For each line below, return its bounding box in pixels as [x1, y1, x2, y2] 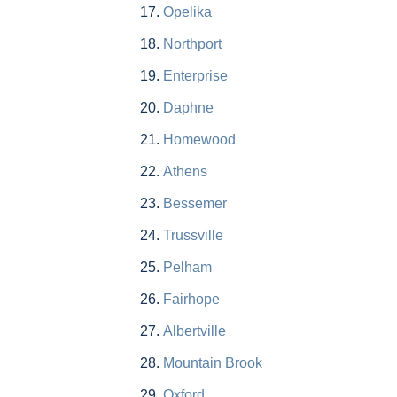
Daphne [162, 100, 214, 116]
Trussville [162, 228, 223, 244]
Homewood [162, 132, 236, 148]
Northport [162, 36, 222, 52]
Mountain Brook [162, 355, 262, 371]
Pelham [162, 260, 212, 276]
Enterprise [162, 68, 228, 84]
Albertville [162, 323, 226, 339]
